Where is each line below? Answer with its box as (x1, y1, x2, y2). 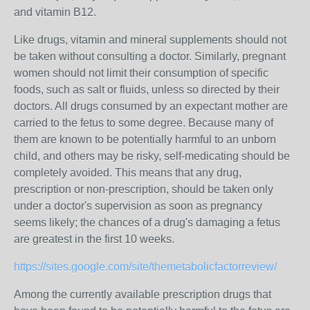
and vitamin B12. (14, 6, 96, 18)
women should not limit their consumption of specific (14, 67, 268, 79)
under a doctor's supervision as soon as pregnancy (14, 200, 262, 212)
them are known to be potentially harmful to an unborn (14, 134, 276, 145)
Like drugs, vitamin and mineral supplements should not (14, 34, 286, 46)
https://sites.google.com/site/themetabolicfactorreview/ (14, 261, 277, 273)
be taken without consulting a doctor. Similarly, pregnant (14, 51, 286, 62)
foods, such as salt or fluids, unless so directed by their (14, 84, 280, 95)
